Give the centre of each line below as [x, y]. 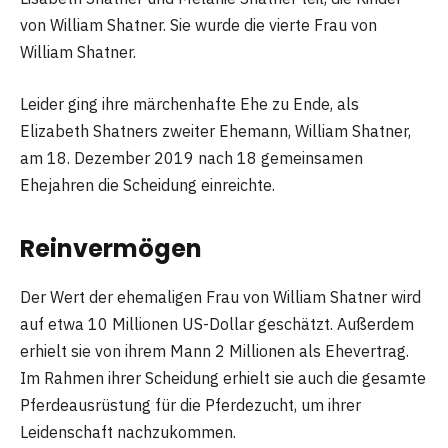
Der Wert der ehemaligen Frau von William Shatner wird [220, 297]
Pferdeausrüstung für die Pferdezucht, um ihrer [190, 405]
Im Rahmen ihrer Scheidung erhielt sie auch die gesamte [223, 378]
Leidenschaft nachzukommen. [128, 432]
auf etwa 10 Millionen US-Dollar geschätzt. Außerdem [217, 324]
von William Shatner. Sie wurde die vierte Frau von [198, 25]
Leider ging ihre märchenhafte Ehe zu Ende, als [189, 103]
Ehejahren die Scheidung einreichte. [147, 184]
